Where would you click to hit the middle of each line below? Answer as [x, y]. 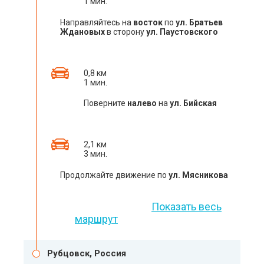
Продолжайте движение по [114, 175]
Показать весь [187, 207]
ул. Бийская [193, 103]
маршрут [96, 219]
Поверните [105, 103]
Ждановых [82, 32]
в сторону [126, 32]
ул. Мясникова [198, 175]
